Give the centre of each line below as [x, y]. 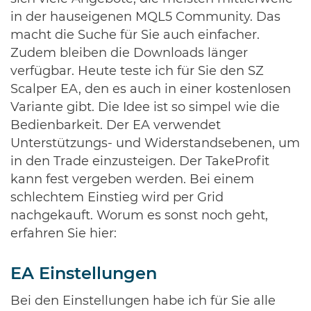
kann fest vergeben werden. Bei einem [132, 180]
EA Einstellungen [84, 274]
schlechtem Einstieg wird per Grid [117, 198]
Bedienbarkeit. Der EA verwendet [116, 126]
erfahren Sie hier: [64, 234]
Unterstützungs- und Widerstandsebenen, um [155, 144]
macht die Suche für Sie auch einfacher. [135, 35]
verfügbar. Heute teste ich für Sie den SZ [137, 72]
